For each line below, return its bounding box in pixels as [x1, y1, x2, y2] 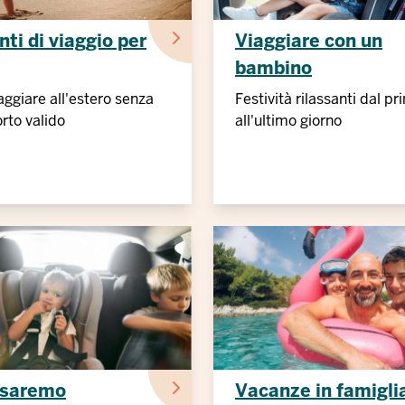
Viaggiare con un [235, 29, 382, 52]
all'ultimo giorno [235, 111, 342, 130]
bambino [235, 56, 312, 80]
